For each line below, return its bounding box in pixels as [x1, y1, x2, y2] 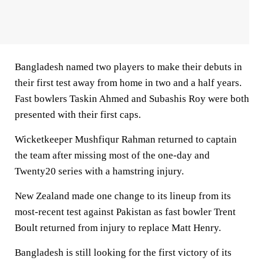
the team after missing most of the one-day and [15, 150, 210, 161]
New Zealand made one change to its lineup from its [15, 190, 231, 202]
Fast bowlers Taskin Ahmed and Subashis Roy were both [15, 93, 249, 104]
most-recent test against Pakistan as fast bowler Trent [15, 206, 236, 217]
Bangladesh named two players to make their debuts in [15, 61, 242, 72]
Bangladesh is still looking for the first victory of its [15, 247, 232, 258]
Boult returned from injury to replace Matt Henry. [15, 222, 221, 233]
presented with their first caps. [15, 109, 141, 120]
